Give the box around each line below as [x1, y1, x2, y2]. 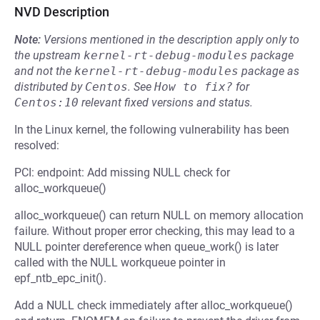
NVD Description [14, 4, 109, 19]
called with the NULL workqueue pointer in [14, 256, 226, 269]
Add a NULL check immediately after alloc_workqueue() [14, 299, 293, 312]
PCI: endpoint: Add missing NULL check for [14, 166, 230, 179]
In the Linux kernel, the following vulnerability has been [14, 123, 289, 136]
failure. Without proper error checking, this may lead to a [14, 224, 295, 238]
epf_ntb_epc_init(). [14, 271, 106, 285]
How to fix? [154, 80, 233, 94]
